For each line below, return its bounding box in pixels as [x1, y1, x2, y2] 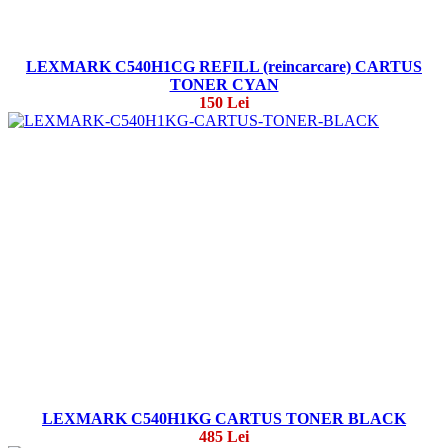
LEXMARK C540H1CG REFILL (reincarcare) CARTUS [26, 58, 422, 76]
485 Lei [199, 428, 249, 446]
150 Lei [199, 94, 249, 112]
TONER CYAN [169, 76, 279, 94]
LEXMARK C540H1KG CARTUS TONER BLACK [42, 410, 406, 428]
